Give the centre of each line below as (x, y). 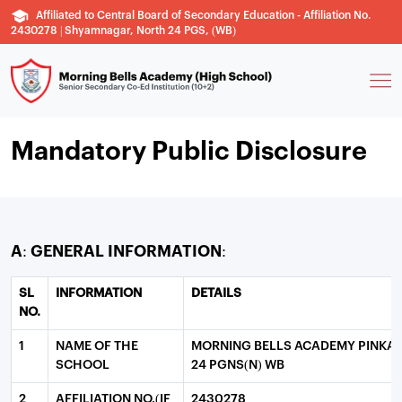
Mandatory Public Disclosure (189, 152)
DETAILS (216, 293)
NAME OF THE (97, 346)
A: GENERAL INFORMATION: (118, 252)
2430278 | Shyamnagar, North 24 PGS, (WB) (123, 31)
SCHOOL (83, 365)
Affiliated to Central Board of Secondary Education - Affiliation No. (203, 16)
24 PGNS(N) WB (238, 365)
